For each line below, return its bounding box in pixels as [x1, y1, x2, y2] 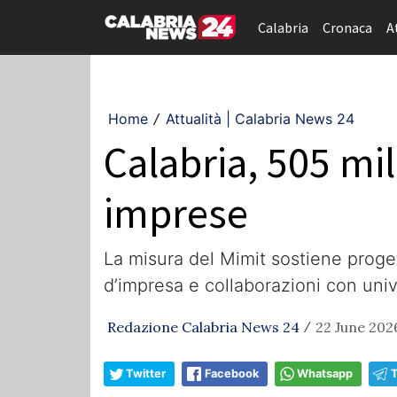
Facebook [205, 367, 259, 380]
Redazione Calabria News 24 [107, 318, 300, 336]
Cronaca [323, 19, 372, 36]
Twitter [126, 367, 166, 380]
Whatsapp [297, 367, 353, 380]
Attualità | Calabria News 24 [166, 110, 354, 128]
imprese [104, 186, 248, 239]
